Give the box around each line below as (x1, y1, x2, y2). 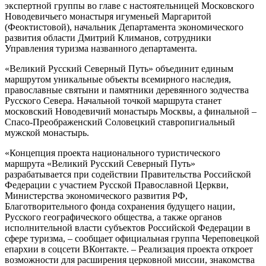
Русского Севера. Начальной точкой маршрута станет (5, 95, 221, 106)
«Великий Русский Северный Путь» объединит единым (5, 63, 233, 74)
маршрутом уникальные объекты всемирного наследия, (5, 74, 231, 84)
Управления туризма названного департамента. (5, 43, 197, 53)
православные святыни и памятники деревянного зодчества (5, 84, 249, 95)
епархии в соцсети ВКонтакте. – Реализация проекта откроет (5, 243, 253, 254)
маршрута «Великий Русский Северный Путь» (5, 158, 195, 169)
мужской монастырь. (5, 127, 89, 138)
